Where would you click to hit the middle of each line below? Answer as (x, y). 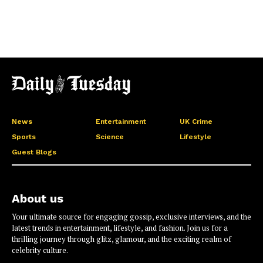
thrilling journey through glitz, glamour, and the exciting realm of (122, 239)
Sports (24, 137)
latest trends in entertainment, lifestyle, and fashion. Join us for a (120, 227)
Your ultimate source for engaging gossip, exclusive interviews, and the (131, 216)
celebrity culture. (40, 250)
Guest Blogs (34, 152)
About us (38, 198)
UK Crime (196, 122)
